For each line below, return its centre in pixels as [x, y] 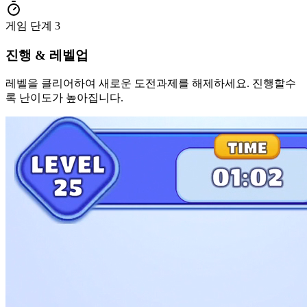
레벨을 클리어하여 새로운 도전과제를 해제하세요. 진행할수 [151, 84]
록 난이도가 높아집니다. [64, 98]
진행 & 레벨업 [47, 55]
